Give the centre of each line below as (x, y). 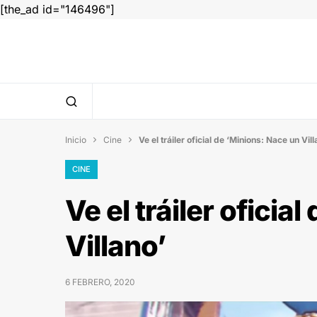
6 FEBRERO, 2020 (100, 282)
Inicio (76, 139)
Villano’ (115, 246)
